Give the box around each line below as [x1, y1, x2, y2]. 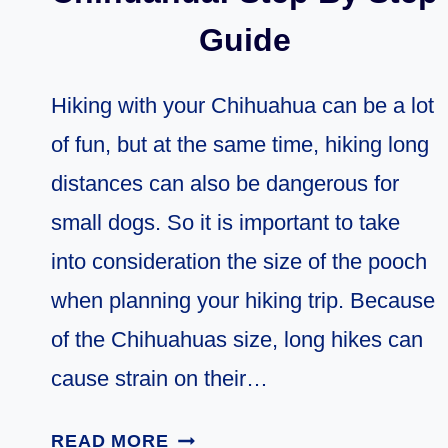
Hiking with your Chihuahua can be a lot [51, 93, 434, 119]
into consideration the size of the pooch [51, 249, 427, 275]
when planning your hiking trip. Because [51, 288, 435, 314]
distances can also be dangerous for [51, 171, 399, 197]
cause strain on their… [51, 366, 268, 392]
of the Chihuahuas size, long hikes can [51, 327, 423, 353]
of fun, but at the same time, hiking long [51, 132, 429, 158]
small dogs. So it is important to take [51, 210, 400, 236]
